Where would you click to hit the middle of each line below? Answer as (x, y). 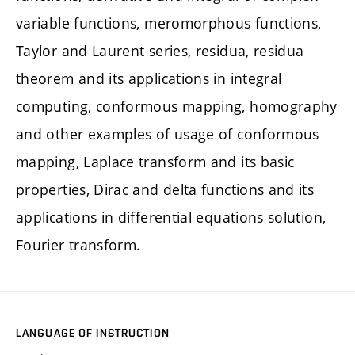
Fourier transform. (78, 245)
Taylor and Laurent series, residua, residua (160, 51)
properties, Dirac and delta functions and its (165, 190)
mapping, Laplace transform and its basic (155, 162)
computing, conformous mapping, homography (177, 107)
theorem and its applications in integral (149, 79)
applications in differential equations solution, (171, 218)
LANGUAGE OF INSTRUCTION (93, 333)
